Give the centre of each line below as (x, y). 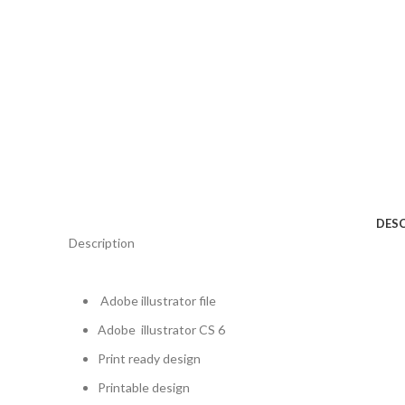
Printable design (144, 388)
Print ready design (149, 359)
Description (102, 243)
